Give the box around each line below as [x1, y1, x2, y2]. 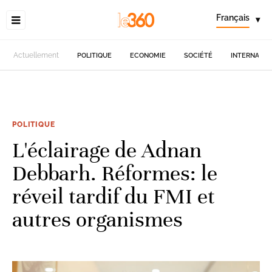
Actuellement [13, 51, 59, 59]
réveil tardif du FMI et [12, 183, 215, 209]
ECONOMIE [130, 51, 166, 59]
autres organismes [12, 206, 183, 233]
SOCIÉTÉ [184, 51, 213, 59]
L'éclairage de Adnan [12, 137, 202, 163]
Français [216, 13, 250, 22]
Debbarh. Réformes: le [12, 160, 217, 186]
